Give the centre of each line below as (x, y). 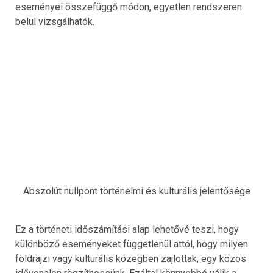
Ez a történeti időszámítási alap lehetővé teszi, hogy (127, 230)
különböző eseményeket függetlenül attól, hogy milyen (132, 244)
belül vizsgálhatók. (55, 22)
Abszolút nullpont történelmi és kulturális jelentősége (136, 191)
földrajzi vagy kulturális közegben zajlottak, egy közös (131, 259)
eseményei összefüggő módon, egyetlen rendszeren (129, 7)
